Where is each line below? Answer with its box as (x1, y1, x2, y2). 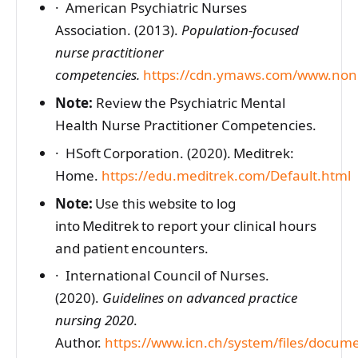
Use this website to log (92, 193, 236, 213)
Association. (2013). (54, 21, 181, 40)
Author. (54, 333, 105, 352)
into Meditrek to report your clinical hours (54, 216, 316, 235)
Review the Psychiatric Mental (92, 93, 285, 112)
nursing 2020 (54, 311, 133, 330)
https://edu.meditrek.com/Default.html (101, 165, 351, 185)
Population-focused (181, 21, 299, 40)
